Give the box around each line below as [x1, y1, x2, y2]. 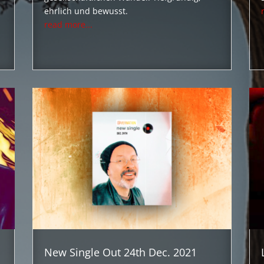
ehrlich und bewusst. [44, 5, 128, 16]
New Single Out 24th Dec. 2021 [44, 245, 197, 260]
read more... [44, 19, 93, 30]
